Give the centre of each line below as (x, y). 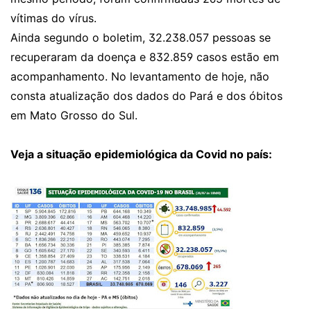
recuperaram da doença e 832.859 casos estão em (145, 57)
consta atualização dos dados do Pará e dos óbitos (146, 96)
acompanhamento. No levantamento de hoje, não (140, 76)
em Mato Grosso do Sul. (74, 115)
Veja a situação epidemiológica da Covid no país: (141, 154)
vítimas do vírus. (53, 18)
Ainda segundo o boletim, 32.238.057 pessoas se (141, 37)
